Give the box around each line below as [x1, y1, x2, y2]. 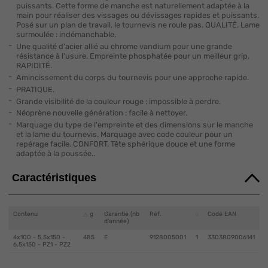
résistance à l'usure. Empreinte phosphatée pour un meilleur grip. [16, 51, 249, 61]
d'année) [103, 217, 129, 226]
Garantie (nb [103, 210, 139, 218]
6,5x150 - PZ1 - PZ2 [13, 240, 71, 249]
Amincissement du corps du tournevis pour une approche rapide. [16, 73, 249, 83]
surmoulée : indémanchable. [16, 30, 116, 39]
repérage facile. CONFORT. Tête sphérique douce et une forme [16, 139, 235, 149]
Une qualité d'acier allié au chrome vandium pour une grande [16, 42, 232, 51]
